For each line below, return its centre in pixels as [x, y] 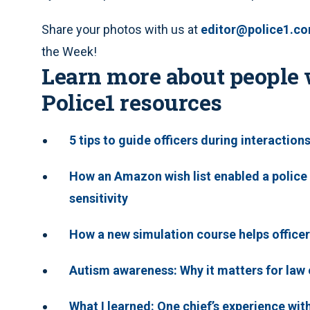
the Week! [69, 52]
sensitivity [99, 199]
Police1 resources [132, 102]
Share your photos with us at [121, 30]
